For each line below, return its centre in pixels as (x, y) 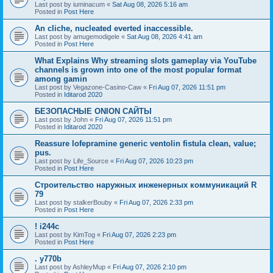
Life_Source (91, 161)
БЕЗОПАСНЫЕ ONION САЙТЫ (93, 111)
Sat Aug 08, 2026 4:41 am (165, 36)
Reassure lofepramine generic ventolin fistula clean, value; (145, 143)
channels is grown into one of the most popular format (138, 69)
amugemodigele (96, 36)
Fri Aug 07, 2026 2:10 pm (150, 267)
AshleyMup (89, 267)
